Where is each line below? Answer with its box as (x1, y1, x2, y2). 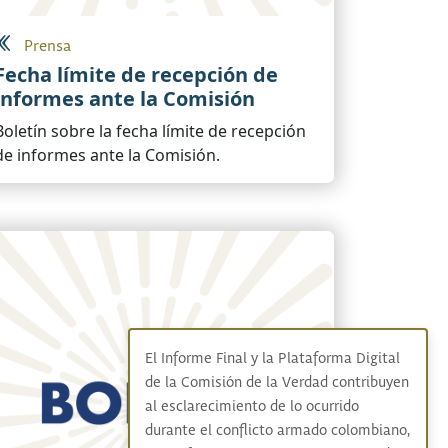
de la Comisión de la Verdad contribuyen (144, 374, 409, 392)
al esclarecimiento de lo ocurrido (144, 398, 359, 416)
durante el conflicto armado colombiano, (144, 422, 410, 440)
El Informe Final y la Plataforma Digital (144, 350, 400, 368)
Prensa (24, 37, 71, 56)
